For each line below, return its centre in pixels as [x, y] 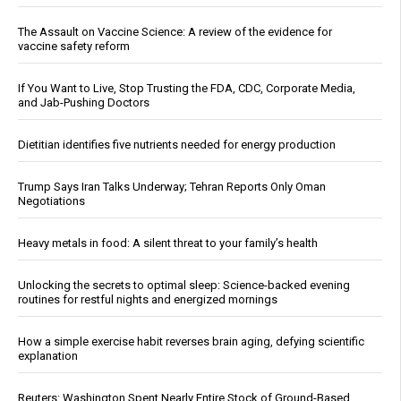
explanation [48, 356]
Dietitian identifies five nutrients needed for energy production [177, 145]
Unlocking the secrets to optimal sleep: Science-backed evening [184, 286]
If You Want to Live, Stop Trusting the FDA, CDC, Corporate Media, [187, 89]
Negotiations [51, 201]
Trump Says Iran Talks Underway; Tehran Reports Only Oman [172, 187]
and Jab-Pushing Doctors [84, 103]
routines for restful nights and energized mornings [148, 300]
